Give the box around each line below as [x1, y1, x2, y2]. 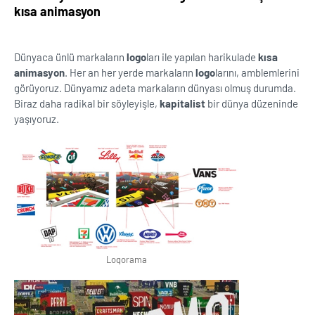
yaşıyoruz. [14, 112, 59, 125]
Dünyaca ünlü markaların [14, 51, 127, 63]
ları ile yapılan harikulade [146, 51, 258, 63]
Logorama [106, 254, 147, 265]
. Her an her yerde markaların [65, 66, 195, 79]
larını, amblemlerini [215, 66, 300, 79]
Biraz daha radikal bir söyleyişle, [14, 97, 160, 110]
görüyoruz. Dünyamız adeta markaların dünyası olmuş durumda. [14, 82, 296, 94]
